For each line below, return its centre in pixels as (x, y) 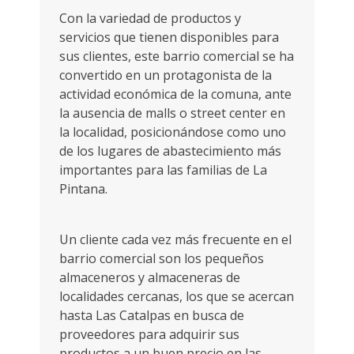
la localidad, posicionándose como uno (173, 132)
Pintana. (83, 189)
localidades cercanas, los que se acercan (177, 296)
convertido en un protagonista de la (166, 75)
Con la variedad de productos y (150, 18)
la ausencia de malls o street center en (172, 113)
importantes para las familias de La (163, 170)
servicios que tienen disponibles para (169, 37)
